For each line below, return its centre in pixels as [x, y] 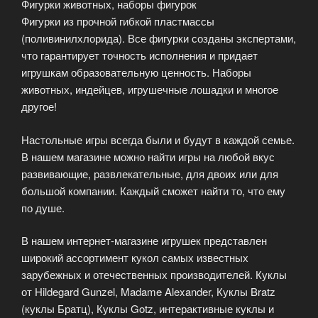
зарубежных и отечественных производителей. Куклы [154, 275]
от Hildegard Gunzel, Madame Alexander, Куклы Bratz [148, 292]
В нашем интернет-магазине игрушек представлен [144, 241]
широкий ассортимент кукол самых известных [135, 258]
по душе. [43, 207]
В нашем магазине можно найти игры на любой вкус [148, 156]
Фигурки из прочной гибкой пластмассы [118, 21]
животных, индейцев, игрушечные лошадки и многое [150, 89]
